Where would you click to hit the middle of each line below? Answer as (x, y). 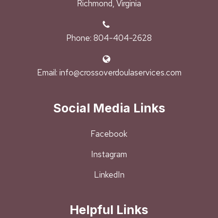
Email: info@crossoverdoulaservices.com (109, 73)
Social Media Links (109, 108)
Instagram (109, 154)
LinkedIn (109, 175)
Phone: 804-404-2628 (109, 38)
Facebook (109, 134)
